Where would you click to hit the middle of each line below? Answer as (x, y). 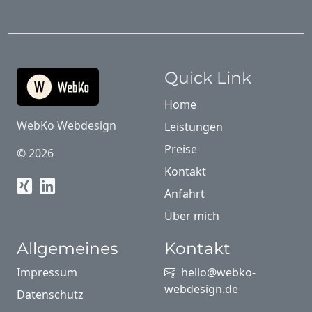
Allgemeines (67, 249)
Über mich (192, 216)
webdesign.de (201, 289)
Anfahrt (185, 194)
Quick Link (208, 78)
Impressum (47, 273)
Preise (181, 149)
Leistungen (194, 127)
